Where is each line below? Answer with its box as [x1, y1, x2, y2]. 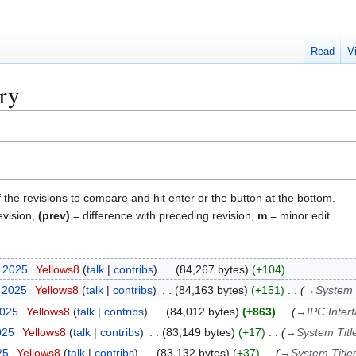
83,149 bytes [165, 326, 231, 339]
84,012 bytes [169, 304, 235, 318]
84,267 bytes [179, 262, 245, 276]
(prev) [38, 208, 70, 222]
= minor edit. [267, 208, 333, 222]
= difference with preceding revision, [70, 208, 257, 222]
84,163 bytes [178, 284, 244, 297]
